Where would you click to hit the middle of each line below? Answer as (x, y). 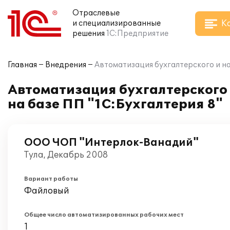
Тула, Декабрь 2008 (66, 155)
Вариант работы (51, 179)
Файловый (47, 191)
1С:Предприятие (137, 34)
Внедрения (66, 65)
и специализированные (117, 23)
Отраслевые (96, 13)
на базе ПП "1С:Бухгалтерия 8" (115, 104)
